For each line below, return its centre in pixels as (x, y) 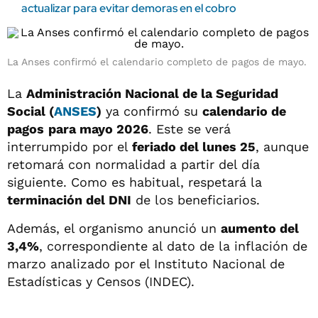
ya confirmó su (152, 111)
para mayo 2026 (98, 129)
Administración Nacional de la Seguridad (152, 93)
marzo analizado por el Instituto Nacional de (146, 264)
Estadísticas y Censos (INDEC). (101, 281)
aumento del (260, 228)
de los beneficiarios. (196, 200)
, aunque (282, 147)
